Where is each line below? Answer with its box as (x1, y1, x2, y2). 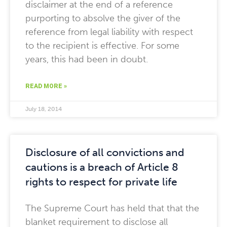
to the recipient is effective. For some (25, 40, 179, 51)
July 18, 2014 (25, 105, 62, 112)
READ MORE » (25, 83, 67, 90)
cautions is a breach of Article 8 (25, 161, 178, 173)
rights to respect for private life (25, 175, 177, 188)
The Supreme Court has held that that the (25, 203, 199, 214)
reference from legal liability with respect (25, 26, 193, 37)
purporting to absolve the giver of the (25, 13, 180, 24)
